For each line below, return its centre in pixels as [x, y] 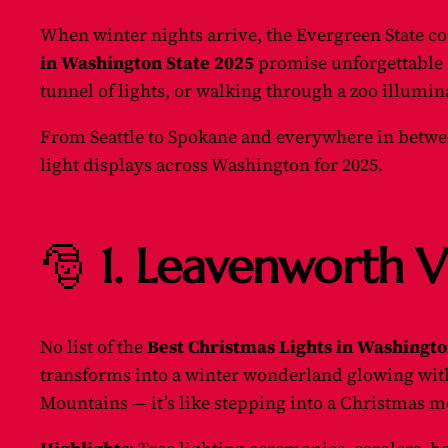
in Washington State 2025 [147, 62]
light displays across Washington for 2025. [211, 164]
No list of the [93, 347]
